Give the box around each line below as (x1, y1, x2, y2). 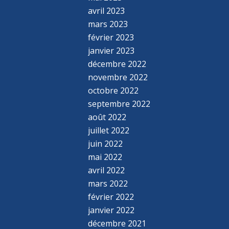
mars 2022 (88, 177, 128, 189)
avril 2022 (88, 164, 125, 176)
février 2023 (88, 31, 134, 43)
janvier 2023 (88, 44, 135, 56)
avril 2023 (88, 5, 125, 16)
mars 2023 (88, 18, 128, 30)
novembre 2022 (88, 71, 148, 83)
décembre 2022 (88, 58, 147, 70)
